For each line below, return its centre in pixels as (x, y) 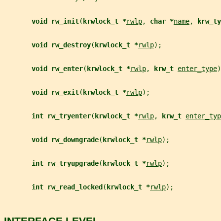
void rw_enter (57, 68)
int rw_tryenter (61, 116)
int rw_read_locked (67, 187)
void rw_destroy (61, 45)
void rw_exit (55, 92)
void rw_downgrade (65, 139)
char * (162, 21)
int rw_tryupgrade (65, 163)
